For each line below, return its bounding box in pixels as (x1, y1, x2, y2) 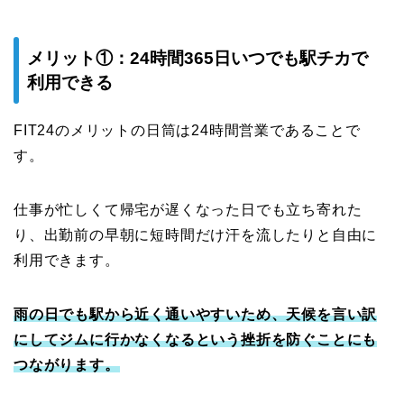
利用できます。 (14, 252, 120, 268)
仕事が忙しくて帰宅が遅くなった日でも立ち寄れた (14, 201, 363, 217)
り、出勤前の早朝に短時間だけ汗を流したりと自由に (14, 226, 378, 243)
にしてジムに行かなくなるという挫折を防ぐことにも (14, 331, 378, 347)
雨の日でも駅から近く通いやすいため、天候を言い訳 (14, 306, 378, 322)
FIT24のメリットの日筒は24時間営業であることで (14, 122, 361, 138)
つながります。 (14, 356, 120, 372)
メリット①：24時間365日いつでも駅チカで (27, 48, 368, 68)
